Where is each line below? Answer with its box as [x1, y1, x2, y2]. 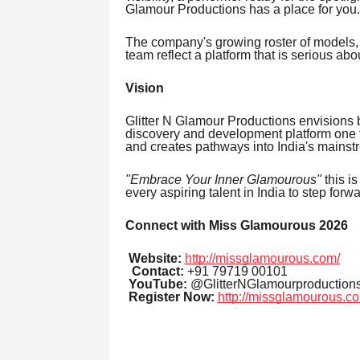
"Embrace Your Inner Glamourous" [125, 173, 321, 187]
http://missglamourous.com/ [184, 252, 340, 266]
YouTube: [128, 277, 187, 292]
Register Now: [128, 290, 215, 305]
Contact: [131, 264, 184, 279]
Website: [128, 252, 182, 266]
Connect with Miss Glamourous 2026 [125, 219, 348, 233]
